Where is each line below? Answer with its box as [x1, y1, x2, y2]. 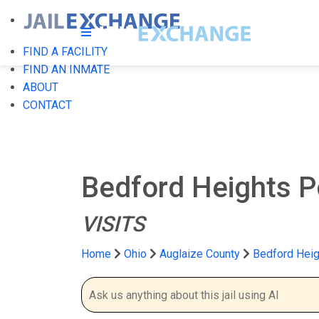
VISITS [81, 211, 145, 236]
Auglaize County [159, 247, 243, 261]
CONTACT [23, 98, 72, 112]
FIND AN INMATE [23, 63, 110, 76]
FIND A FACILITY [23, 45, 108, 58]
